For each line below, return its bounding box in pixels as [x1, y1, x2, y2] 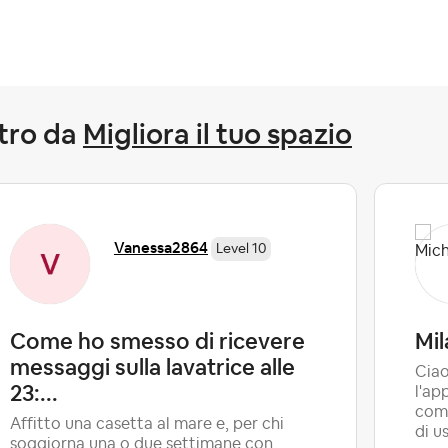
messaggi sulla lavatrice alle [10, 353, 295, 382]
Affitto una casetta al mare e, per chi [10, 416, 284, 433]
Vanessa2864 [114, 238, 208, 258]
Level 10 [216, 242, 266, 257]
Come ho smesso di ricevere [10, 327, 305, 356]
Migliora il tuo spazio [83, 116, 352, 153]
